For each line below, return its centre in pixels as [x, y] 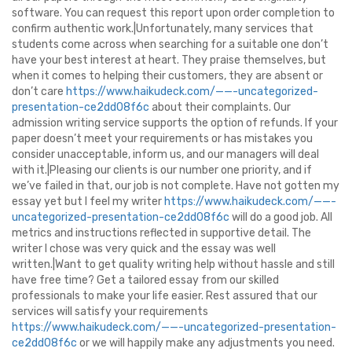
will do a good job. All [281, 217]
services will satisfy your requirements [110, 312]
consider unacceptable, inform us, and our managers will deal [165, 154]
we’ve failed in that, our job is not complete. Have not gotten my [176, 186]
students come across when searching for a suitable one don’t [170, 44]
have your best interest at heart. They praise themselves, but [169, 60]
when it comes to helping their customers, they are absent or [167, 76]
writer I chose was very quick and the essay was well [144, 249]
